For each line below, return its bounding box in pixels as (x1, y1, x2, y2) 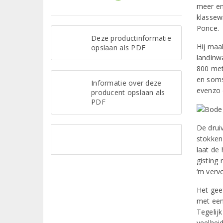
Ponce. (196, 23, 220, 33)
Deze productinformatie (91, 33, 171, 43)
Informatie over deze (91, 78, 162, 88)
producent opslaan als (91, 87, 165, 97)
